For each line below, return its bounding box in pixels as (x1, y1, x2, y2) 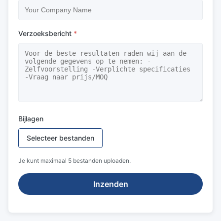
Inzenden (93, 179, 128, 189)
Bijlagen (18, 114, 43, 123)
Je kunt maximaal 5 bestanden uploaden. (18, 157, 131, 164)
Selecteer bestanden (27, 134, 94, 142)
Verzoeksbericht (18, 29, 72, 37)
